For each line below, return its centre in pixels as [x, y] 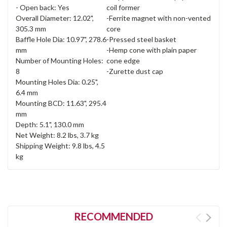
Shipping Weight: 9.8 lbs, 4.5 [60, 146]
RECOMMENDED [113, 217]
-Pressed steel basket [141, 40]
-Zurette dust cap [135, 71]
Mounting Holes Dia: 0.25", [57, 82]
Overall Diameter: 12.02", [55, 18]
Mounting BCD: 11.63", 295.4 [61, 103]
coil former [123, 8]
